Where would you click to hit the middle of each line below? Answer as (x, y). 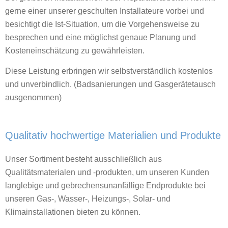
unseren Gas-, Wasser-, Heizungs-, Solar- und (88, 199)
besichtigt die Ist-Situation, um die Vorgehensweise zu (102, 24)
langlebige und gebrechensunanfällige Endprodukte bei (105, 186)
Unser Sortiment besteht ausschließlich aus (83, 159)
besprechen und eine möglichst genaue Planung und (101, 38)
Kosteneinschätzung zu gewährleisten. (75, 51)
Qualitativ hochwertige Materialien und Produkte (113, 135)
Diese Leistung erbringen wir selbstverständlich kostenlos (109, 71)
